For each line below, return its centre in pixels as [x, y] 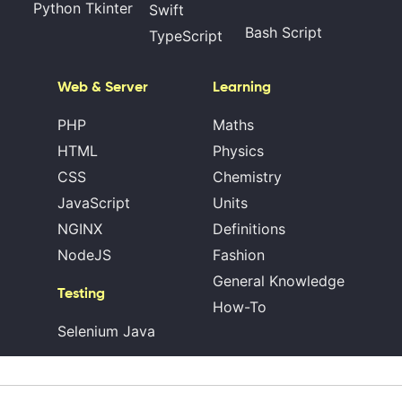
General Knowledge [279, 280]
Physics [238, 150]
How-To [240, 306]
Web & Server [103, 86]
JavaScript [94, 202]
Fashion [239, 254]
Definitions [249, 228]
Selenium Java [106, 331]
